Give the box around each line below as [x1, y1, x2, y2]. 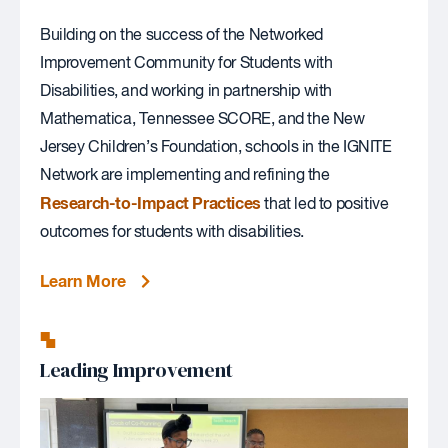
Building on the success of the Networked [40, 27, 324, 44]
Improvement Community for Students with [40, 55, 333, 72]
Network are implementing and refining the [40, 167, 330, 184]
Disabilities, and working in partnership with [40, 83, 333, 100]
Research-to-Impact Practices [40, 195, 261, 212]
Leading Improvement [40, 355, 233, 384]
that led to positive [260, 196, 389, 213]
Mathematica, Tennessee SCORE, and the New [40, 111, 365, 128]
